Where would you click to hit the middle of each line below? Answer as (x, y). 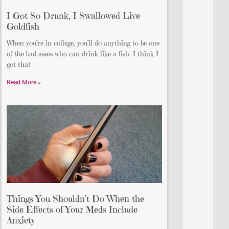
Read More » (24, 83)
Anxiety (21, 220)
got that (19, 65)
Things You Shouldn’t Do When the (75, 199)
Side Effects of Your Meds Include (72, 210)
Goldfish (23, 27)
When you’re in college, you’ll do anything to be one (83, 43)
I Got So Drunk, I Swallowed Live (73, 16)
